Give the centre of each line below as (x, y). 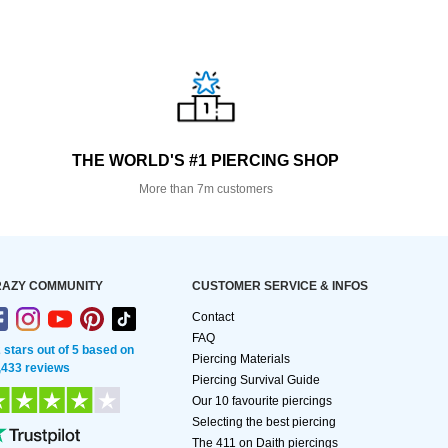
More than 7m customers (205, 189)
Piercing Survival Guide (256, 380)
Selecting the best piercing (264, 422)
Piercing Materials (241, 359)
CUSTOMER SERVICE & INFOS (280, 286)
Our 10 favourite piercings (262, 401)
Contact (213, 317)
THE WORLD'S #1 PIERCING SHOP (206, 161)
